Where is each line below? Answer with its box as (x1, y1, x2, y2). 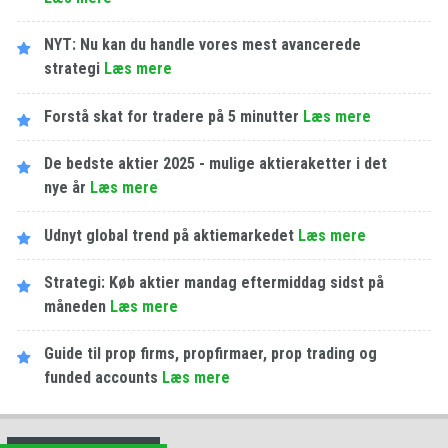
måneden (44, 296, 107, 316)
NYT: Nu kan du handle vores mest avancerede (44, 35, 362, 55)
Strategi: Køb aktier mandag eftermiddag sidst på (44, 272, 385, 292)
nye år (44, 178, 87, 198)
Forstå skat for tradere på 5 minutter (44, 106, 300, 126)
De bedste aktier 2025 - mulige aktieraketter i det (44, 154, 388, 174)
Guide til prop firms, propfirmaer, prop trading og (44, 344, 378, 364)
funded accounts (44, 368, 159, 388)
